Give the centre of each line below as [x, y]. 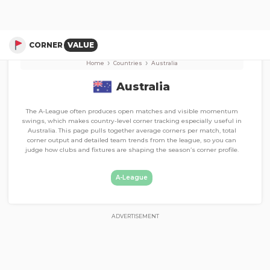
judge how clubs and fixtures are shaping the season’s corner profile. [132, 150]
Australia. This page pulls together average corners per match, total [132, 130]
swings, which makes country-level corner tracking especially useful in [132, 121]
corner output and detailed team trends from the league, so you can [132, 140]
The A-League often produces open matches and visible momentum [132, 111]
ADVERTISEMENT [135, 216]
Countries [127, 63]
